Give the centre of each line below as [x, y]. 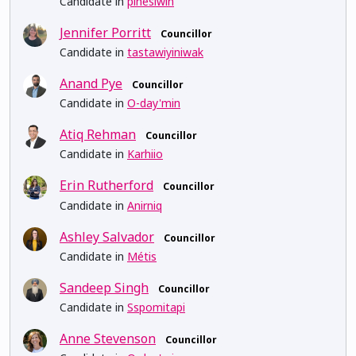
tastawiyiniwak [165, 52]
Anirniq [145, 205]
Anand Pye [91, 83]
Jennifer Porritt [105, 32]
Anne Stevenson [108, 338]
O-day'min [154, 103]
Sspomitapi [156, 307]
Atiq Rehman [98, 135]
